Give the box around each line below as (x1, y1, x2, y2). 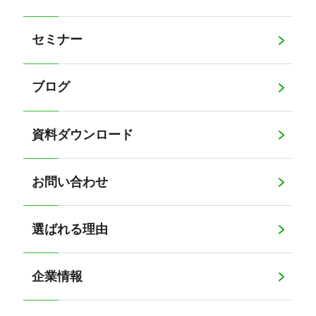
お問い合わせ (32, 174, 109, 189)
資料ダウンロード (32, 127, 134, 142)
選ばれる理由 (32, 221, 109, 236)
